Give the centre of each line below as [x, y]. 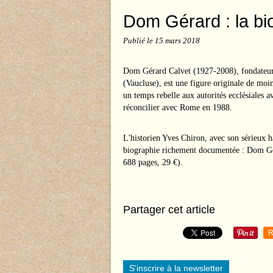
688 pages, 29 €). [154, 162]
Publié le [139, 41]
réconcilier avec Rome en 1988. [178, 108]
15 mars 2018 [177, 41]
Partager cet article [169, 210]
